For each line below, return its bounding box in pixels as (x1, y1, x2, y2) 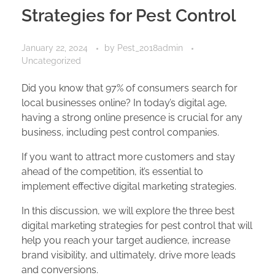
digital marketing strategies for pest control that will (21, 220, 252, 232)
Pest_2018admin (117, 43, 185, 53)
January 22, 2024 (21, 43, 88, 53)
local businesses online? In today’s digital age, (21, 97, 227, 109)
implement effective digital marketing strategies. (21, 180, 236, 193)
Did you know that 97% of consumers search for (21, 82, 238, 95)
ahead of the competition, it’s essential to (21, 166, 203, 178)
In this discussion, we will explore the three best (21, 205, 234, 217)
